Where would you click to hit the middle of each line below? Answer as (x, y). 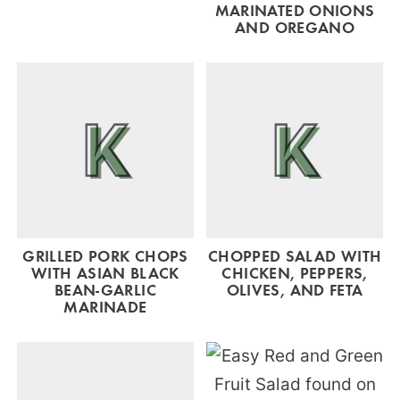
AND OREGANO (295, 26)
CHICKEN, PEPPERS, (295, 272)
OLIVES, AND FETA (295, 289)
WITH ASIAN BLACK (105, 272)
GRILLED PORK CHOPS (105, 255)
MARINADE (105, 306)
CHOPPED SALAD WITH (295, 255)
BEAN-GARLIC (105, 289)
